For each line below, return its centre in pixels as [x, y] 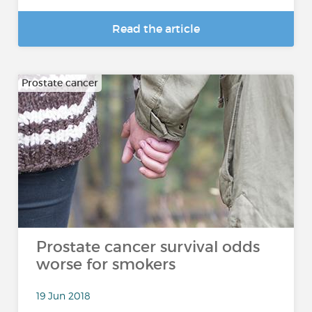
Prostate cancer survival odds [148, 247]
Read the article [156, 29]
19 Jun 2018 [64, 295]
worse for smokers [106, 264]
